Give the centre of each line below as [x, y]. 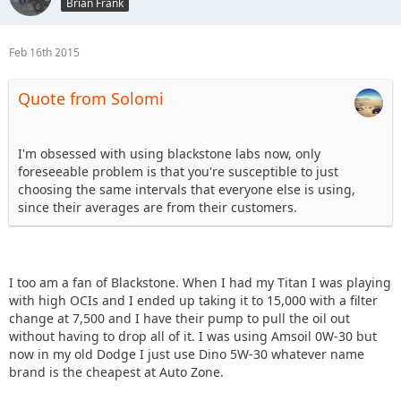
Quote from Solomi [91, 98]
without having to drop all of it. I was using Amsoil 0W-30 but [193, 336]
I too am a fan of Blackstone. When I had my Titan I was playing [200, 282]
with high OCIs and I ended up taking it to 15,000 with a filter [193, 300]
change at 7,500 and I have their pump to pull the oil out [179, 318]
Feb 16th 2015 [44, 52]
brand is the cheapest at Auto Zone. [116, 371]
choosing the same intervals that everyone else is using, [187, 189]
